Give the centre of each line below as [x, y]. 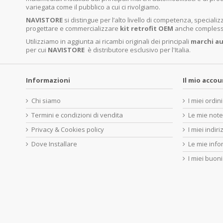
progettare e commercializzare [73, 28]
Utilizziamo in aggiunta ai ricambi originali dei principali [108, 41]
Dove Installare [54, 144]
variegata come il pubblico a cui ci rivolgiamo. [93, 7]
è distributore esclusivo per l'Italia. [139, 50]
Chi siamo [46, 100]
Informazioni [48, 80]
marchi [203, 41]
